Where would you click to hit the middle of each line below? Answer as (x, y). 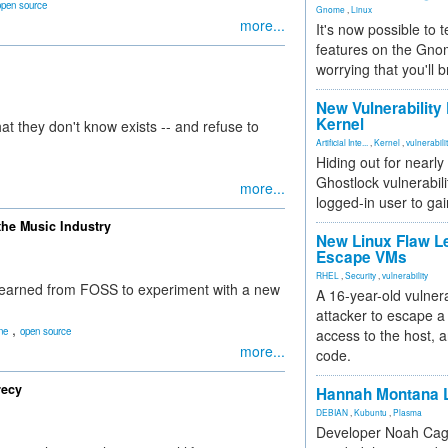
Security (360, 275)
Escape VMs (361, 257)
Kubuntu (370, 412)
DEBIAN (332, 412)
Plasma (407, 412)
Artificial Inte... (342, 142)
